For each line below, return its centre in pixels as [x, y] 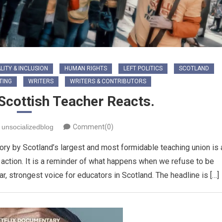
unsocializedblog [27, 127]
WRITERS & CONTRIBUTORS [108, 82]
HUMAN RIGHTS [85, 69]
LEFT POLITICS [143, 69]
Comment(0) [93, 127]
